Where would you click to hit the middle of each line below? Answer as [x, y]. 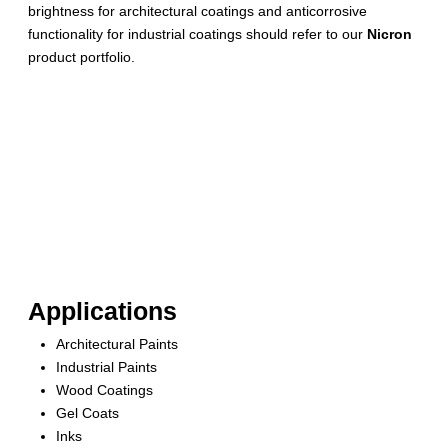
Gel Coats [87, 413]
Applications [102, 312]
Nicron [389, 34]
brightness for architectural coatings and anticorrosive [197, 11]
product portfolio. [81, 57]
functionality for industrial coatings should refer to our [197, 34]
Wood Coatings [104, 390]
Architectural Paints [117, 344]
